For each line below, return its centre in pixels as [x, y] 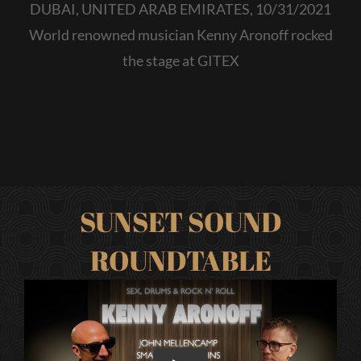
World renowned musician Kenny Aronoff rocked [180, 35]
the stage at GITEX [180, 61]
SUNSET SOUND [180, 222]
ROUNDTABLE [180, 261]
